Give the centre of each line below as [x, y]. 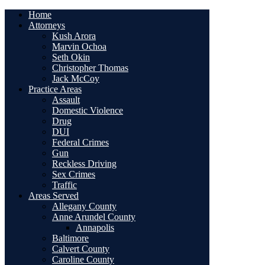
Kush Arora [74, 35]
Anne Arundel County [94, 216]
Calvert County [81, 248]
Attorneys [47, 25]
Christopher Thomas [90, 67]
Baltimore [70, 238]
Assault [66, 99]
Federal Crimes [80, 142]
